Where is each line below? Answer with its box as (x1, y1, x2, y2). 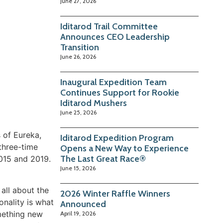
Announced (60, 199, 107, 210)
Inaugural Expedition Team (60, 77, 167, 88)
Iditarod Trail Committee (60, 21, 158, 32)
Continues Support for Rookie (60, 87, 180, 99)
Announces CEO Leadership (60, 31, 170, 43)
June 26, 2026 (60, 53, 97, 61)
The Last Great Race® (60, 153, 146, 165)
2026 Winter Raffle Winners (60, 188, 171, 200)
